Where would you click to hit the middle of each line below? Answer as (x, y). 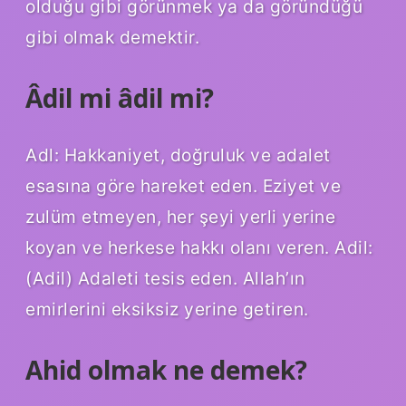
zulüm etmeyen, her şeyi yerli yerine (180, 217)
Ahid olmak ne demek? (166, 370)
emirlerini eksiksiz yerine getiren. (167, 309)
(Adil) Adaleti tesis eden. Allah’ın (165, 279)
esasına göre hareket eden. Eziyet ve (183, 186)
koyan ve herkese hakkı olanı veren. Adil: (199, 248)
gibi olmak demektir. (112, 37)
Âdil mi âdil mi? (120, 97)
